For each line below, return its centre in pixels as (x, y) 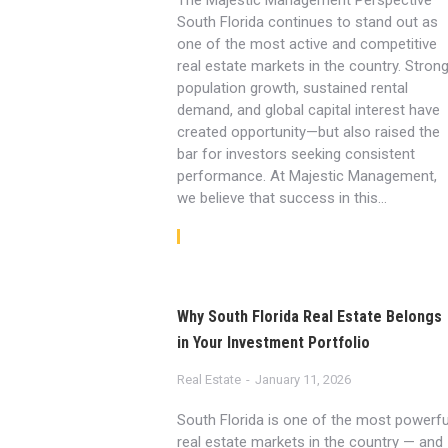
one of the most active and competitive (307, 44)
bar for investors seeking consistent (296, 154)
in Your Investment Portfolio (274, 342)
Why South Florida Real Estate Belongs (310, 316)
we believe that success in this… (282, 198)
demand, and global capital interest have (309, 110)
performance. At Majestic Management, (307, 176)
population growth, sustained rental (293, 88)
